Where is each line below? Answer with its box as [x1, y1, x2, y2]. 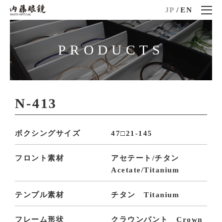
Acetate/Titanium [111, 166, 179, 174]
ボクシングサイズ [15, 129, 81, 138]
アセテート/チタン [111, 154, 187, 163]
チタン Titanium [111, 191, 179, 199]
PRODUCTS [57, 42, 165, 58]
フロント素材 [15, 154, 64, 163]
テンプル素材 [15, 191, 64, 199]
